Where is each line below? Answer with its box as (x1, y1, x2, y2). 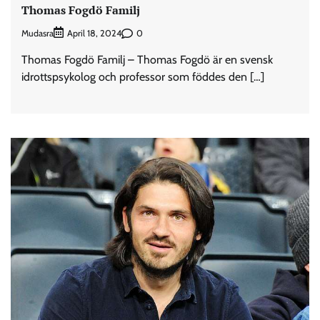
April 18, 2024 (67, 28, 121, 39)
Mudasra (21, 27, 54, 39)
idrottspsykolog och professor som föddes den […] (21, 70, 264, 84)
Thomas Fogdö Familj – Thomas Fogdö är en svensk (21, 53, 273, 67)
